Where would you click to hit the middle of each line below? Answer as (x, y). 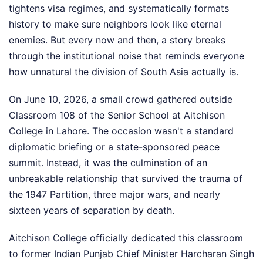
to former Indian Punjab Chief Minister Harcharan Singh (131, 254)
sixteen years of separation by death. (92, 210)
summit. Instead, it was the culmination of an (108, 163)
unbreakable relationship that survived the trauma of (126, 179)
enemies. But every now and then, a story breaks (117, 40)
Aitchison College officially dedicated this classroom (126, 238)
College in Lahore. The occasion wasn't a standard (121, 131)
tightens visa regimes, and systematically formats (119, 9)
